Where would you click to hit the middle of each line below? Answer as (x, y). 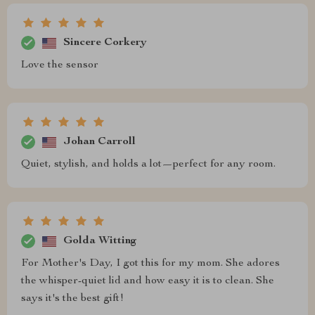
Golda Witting (100, 241)
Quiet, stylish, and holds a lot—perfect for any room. (148, 165)
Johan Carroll (99, 142)
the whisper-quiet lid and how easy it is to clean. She (148, 282)
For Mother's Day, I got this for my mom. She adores (150, 264)
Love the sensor (60, 66)
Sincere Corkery (105, 43)
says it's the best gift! (72, 299)
